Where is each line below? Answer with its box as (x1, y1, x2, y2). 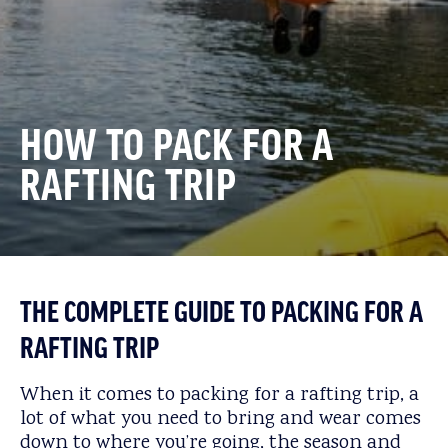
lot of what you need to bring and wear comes (20, 405, 421, 434)
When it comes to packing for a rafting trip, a (20, 381, 419, 410)
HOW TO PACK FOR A (20, 124, 334, 172)
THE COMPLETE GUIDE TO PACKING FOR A (20, 298, 423, 330)
